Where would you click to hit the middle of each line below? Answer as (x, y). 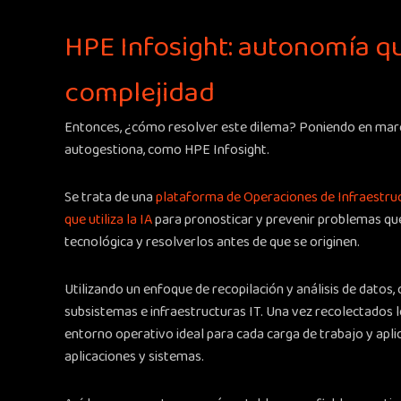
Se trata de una (109, 197)
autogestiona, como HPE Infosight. (167, 150)
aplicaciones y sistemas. (134, 357)
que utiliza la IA (108, 220)
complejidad (140, 94)
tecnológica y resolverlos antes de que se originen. (212, 242)
